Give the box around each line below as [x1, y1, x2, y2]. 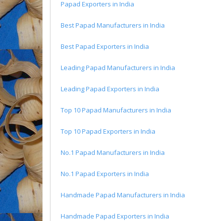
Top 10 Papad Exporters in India [61, 127, 155, 136]
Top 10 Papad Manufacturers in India [61, 106, 171, 114]
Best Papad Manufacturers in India [61, 21, 165, 30]
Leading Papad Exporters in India [61, 84, 159, 93]
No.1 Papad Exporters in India [61, 169, 149, 178]
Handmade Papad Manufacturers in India [61, 190, 185, 199]
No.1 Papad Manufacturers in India [61, 148, 165, 157]
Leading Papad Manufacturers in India [61, 63, 175, 72]
